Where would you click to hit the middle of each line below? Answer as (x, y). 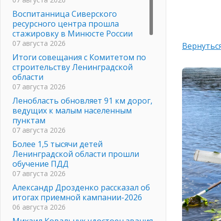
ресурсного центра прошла (66, 23)
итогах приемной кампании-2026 (77, 197)
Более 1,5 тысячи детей (57, 144)
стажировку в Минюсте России (73, 33)
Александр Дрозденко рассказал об (81, 187)
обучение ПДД (40, 164)
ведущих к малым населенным (72, 110)
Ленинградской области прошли (76, 154)
